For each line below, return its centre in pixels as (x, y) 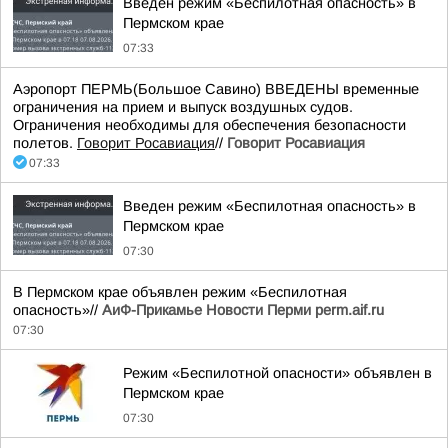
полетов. (45, 143)
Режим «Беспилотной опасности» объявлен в (277, 373)
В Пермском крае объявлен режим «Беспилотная (180, 292)
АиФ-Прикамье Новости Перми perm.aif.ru (243, 310)
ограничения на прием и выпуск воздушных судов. (183, 107)
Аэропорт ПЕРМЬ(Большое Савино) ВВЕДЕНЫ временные (216, 89)
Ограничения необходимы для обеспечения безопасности (209, 125)
